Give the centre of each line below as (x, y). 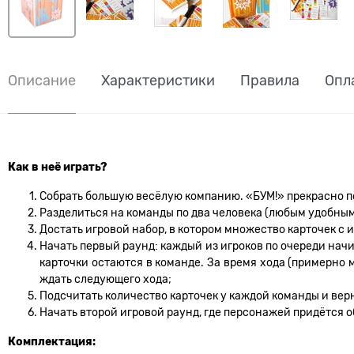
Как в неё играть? (57, 167)
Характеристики (158, 81)
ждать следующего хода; (105, 279)
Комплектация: (52, 342)
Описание (42, 81)
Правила (270, 81)
